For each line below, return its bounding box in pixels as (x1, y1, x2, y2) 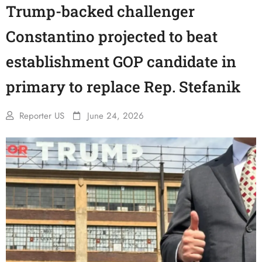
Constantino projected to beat (6, 26, 218, 46)
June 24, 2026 (87, 109, 144, 122)
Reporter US (19, 109, 64, 122)
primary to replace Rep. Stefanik (6, 77, 241, 96)
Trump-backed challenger (6, 1, 195, 21)
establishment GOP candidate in (6, 51, 236, 71)
